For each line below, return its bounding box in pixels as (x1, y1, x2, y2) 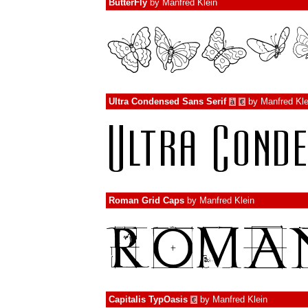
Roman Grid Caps (109, 195, 184, 206)
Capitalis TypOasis (109, 294, 188, 305)
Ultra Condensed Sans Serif (109, 96, 226, 107)
